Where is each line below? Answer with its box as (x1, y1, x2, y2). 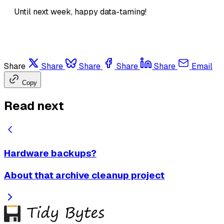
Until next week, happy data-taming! (14, 6, 146, 17)
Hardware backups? (4, 147, 96, 160)
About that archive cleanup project (4, 169, 164, 182)
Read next (4, 97, 64, 113)
